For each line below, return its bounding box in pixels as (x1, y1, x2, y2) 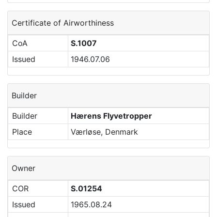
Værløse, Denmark (70, 127, 138, 137)
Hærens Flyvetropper (70, 111, 152, 121)
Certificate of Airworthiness (12, 18, 114, 28)
